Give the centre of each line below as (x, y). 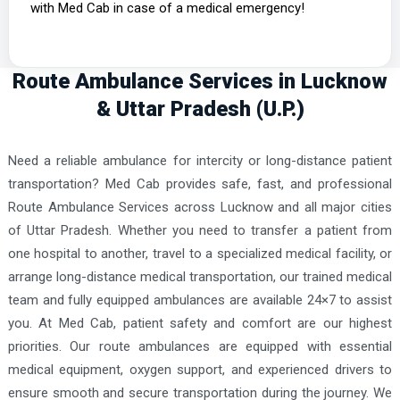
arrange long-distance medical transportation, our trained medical (200, 276)
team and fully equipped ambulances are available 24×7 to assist (200, 300)
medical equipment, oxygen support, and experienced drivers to (200, 369)
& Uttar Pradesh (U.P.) (200, 109)
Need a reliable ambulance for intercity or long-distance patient (200, 160)
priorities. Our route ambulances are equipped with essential (200, 346)
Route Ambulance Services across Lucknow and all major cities (200, 207)
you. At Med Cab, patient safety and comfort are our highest (200, 323)
